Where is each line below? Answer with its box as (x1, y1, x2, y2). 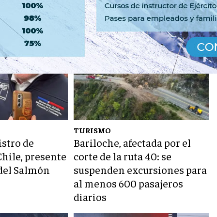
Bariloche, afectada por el (74, 136, 191, 150)
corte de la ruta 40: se (74, 149, 172, 163)
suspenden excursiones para (74, 163, 207, 177)
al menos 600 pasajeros (74, 176, 184, 190)
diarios (74, 190, 107, 204)
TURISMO (74, 125, 111, 135)
